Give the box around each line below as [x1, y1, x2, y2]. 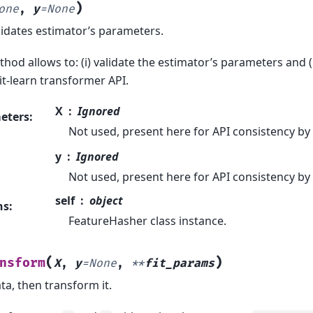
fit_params [144, 256, 214, 271]
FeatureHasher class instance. [68, 213, 227, 229]
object [89, 193, 123, 209]
